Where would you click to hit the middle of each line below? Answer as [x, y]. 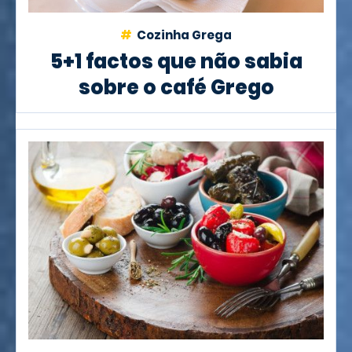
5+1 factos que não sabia [176, 61]
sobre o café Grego [176, 87]
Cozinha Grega [183, 35]
